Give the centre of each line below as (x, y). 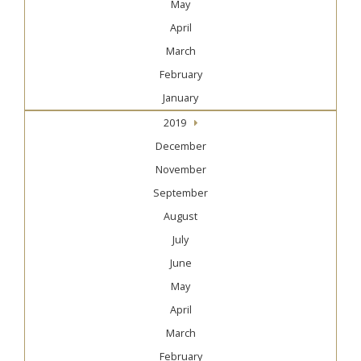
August (180, 217)
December (180, 147)
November (180, 170)
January (180, 98)
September (180, 193)
